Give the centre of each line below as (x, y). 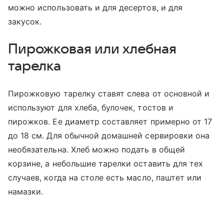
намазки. (26, 191)
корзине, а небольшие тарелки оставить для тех (106, 163)
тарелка (35, 66)
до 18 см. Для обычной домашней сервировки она (109, 135)
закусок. (25, 21)
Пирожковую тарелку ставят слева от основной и (109, 93)
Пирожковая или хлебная (92, 49)
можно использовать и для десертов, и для (95, 7)
